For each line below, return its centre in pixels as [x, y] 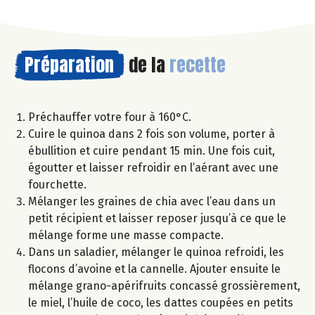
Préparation [69, 64]
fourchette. [57, 184]
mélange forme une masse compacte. [126, 235]
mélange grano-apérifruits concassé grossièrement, [164, 285]
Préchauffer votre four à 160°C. [110, 117]
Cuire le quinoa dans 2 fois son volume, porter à [152, 134]
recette [198, 64]
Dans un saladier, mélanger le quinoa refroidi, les [156, 252]
